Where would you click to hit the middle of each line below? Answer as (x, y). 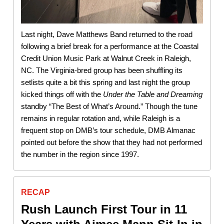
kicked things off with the (62, 94)
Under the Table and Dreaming (153, 94)
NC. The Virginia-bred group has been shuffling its (102, 70)
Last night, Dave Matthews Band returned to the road (107, 34)
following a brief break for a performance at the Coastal (110, 46)
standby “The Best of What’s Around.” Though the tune (109, 106)
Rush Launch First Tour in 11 (104, 209)
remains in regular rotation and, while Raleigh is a (100, 118)
